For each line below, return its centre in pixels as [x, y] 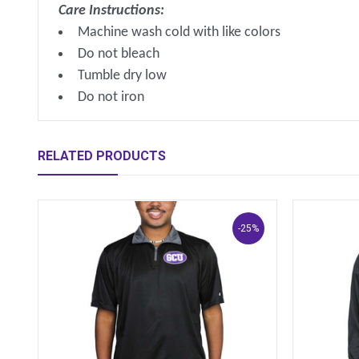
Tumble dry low [123, 76]
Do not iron [111, 98]
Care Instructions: [112, 11]
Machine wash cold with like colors [179, 33]
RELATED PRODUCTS [102, 156]
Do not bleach [119, 54]
